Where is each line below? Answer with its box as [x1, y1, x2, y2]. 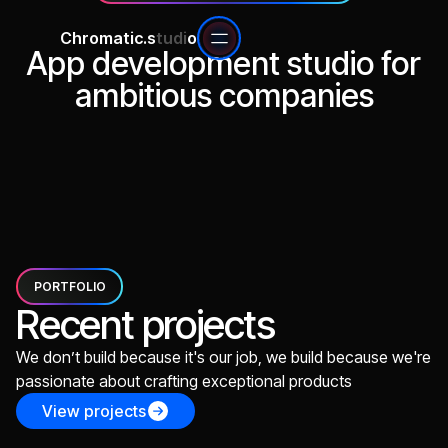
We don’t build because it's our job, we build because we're [16, 347, 431, 367]
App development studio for [27, 44, 421, 83]
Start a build [89, 120, 180, 140]
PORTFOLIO [33, 278, 106, 294]
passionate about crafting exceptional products [16, 371, 352, 391]
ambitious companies [74, 76, 374, 115]
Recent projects [16, 300, 275, 349]
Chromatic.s [60, 28, 156, 48]
